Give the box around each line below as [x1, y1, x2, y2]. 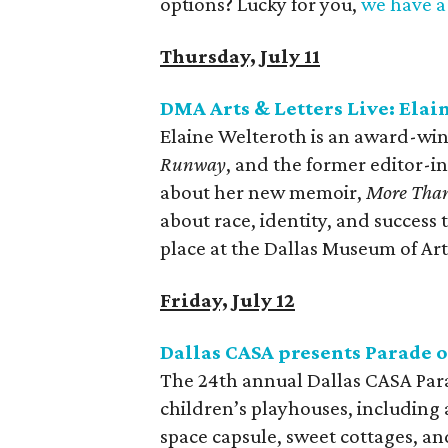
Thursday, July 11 [160, 44, 320, 68]
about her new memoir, [160, 180, 366, 204]
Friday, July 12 [160, 288, 295, 312]
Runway [160, 152, 226, 176]
